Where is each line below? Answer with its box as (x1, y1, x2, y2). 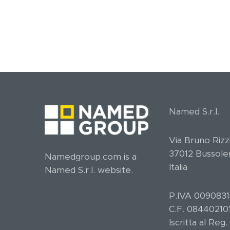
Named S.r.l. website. (45, 166, 133, 175)
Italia (169, 163, 187, 172)
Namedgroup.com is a (45, 152, 137, 162)
